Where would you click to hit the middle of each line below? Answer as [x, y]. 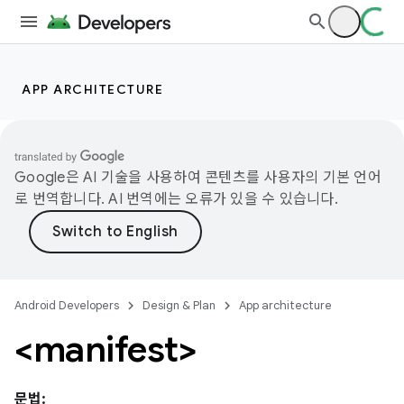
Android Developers [67, 305]
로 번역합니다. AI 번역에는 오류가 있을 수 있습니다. [176, 199]
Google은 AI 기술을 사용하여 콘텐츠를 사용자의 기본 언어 [198, 178]
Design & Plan [179, 305]
